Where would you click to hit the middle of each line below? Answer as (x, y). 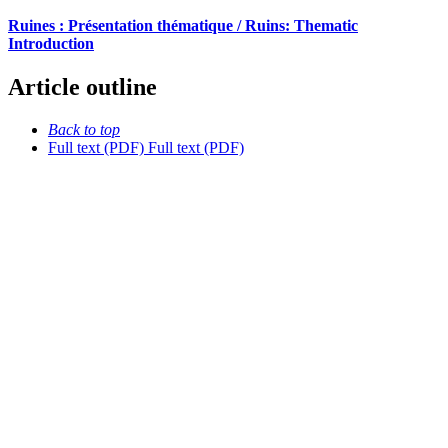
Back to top (84, 129)
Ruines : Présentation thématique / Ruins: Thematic (183, 25)
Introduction (51, 43)
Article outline (82, 87)
